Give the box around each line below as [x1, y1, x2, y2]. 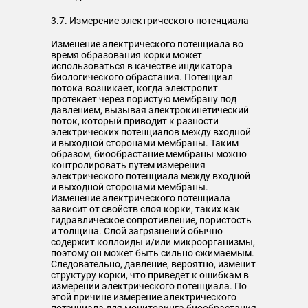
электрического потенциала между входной [51, 170, 250, 181]
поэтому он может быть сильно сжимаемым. [51, 247, 254, 258]
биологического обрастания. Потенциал [51, 71, 233, 82]
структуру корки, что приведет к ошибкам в [51, 269, 249, 280]
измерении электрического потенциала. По [51, 280, 247, 291]
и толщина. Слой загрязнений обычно [51, 225, 223, 236]
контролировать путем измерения [51, 159, 206, 170]
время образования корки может [51, 49, 202, 60]
